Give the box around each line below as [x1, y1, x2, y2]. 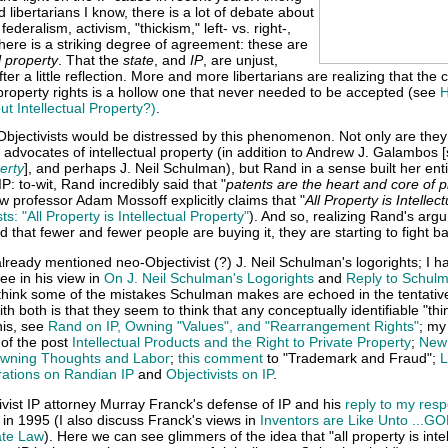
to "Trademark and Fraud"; [263, 350, 440, 366]
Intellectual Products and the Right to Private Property [72, 334, 411, 350]
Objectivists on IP [166, 366, 273, 382]
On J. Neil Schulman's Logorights [104, 270, 314, 286]
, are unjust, [203, 52, 278, 68]
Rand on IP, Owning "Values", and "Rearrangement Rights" [48, 318, 419, 334]
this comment [178, 350, 263, 366]
